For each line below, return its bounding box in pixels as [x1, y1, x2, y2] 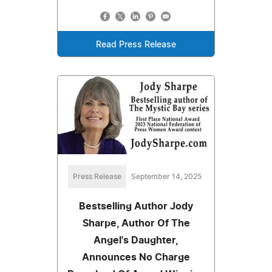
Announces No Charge [82, 252, 190, 262]
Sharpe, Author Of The [82, 218, 190, 228]
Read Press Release [96, 40, 176, 49]
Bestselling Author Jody [79, 201, 193, 211]
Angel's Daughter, [93, 235, 178, 245]
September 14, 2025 [131, 172, 202, 180]
